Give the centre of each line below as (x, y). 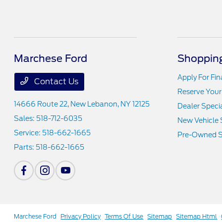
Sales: (25, 118)
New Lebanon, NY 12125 (110, 104)
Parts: (25, 147)
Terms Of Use (124, 216)
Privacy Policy (81, 216)
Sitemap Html (197, 216)
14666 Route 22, (42, 104)
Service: (28, 133)
